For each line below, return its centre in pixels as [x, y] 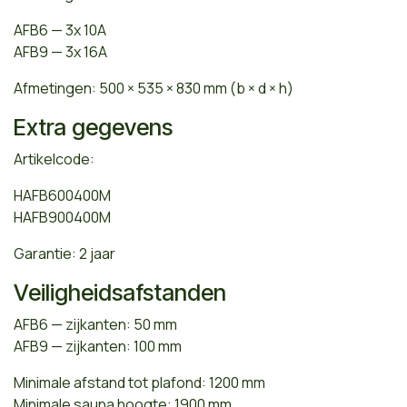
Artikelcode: [54, 159]
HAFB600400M [62, 195]
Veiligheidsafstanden [120, 292]
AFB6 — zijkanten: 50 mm [95, 324]
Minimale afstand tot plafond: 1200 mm [139, 382]
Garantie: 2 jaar [65, 253]
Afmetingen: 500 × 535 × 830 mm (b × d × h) [154, 88]
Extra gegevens [93, 127]
